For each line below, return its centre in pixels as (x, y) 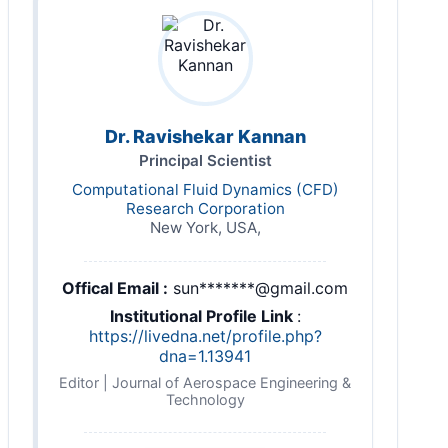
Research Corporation (205, 208)
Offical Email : (115, 287)
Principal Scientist (205, 160)
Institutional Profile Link (203, 315)
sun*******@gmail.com (260, 287)
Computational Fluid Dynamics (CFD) (205, 189)
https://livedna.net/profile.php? (205, 335)
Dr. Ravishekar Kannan (205, 136)
